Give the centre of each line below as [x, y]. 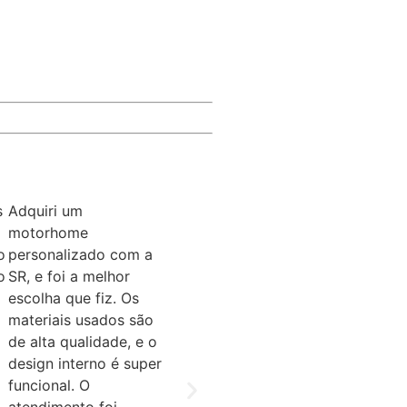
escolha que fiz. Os [73, 298]
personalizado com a [80, 254]
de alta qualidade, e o [82, 341]
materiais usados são [80, 319]
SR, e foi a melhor [69, 276]
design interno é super [84, 363]
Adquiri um [45, 210]
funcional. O [49, 385]
